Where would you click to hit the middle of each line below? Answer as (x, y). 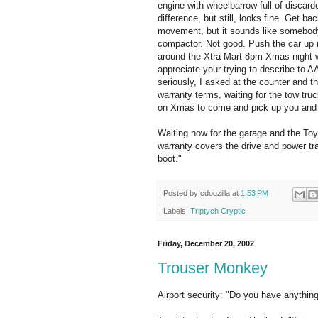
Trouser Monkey (213, 268)
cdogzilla (215, 193)
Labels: (177, 210)
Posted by (182, 193)
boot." (170, 159)
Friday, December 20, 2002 (206, 243)
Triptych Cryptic (218, 210)
